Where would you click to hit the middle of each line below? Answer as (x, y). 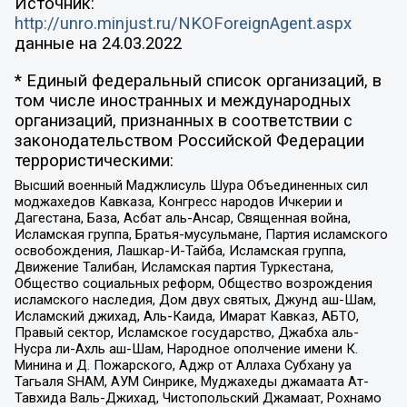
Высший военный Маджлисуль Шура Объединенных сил (191, 186)
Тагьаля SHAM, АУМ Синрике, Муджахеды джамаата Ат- (191, 382)
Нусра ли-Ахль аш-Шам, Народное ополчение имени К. (186, 349)
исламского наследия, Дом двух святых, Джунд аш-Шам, (195, 300)
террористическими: (94, 160)
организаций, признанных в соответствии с (183, 120)
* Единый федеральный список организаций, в (198, 80)
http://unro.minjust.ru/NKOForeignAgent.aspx (183, 24)
